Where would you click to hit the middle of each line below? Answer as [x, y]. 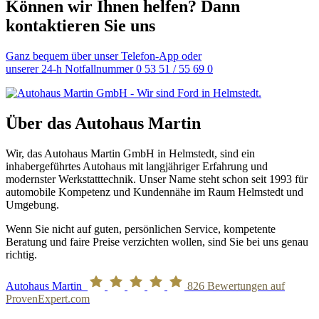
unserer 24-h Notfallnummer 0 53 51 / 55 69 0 [109, 69]
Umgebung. [32, 205]
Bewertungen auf [245, 286]
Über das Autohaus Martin [103, 124]
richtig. [21, 255]
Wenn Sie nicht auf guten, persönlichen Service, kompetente [141, 229]
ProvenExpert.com [48, 299]
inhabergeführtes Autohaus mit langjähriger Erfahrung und [137, 167]
